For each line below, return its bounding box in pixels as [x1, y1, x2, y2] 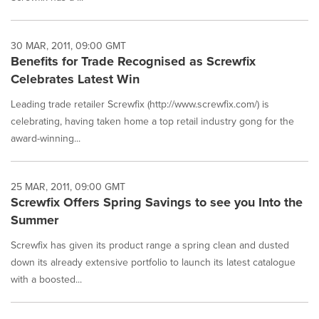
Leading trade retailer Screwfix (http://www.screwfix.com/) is [11, 97, 269, 111]
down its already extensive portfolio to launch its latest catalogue [11, 255, 296, 269]
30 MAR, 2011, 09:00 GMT [11, 38, 126, 53]
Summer [11, 211, 58, 229]
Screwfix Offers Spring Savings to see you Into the [11, 193, 303, 211]
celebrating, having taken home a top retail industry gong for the [11, 114, 294, 128]
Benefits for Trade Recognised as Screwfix [11, 52, 256, 70]
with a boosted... [11, 272, 82, 286]
